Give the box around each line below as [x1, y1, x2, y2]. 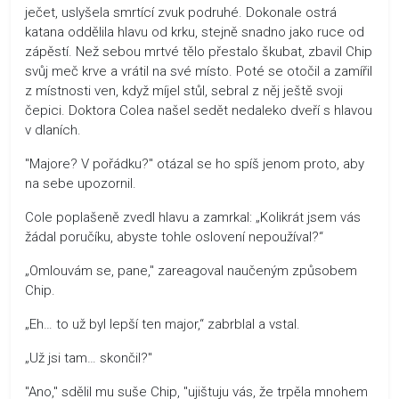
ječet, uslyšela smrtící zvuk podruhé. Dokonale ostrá [25, 4, 337, 20]
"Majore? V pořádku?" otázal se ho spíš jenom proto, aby [25, 155, 364, 172]
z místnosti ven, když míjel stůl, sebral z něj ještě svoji [25, 82, 343, 99]
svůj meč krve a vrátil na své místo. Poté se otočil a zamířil [25, 62, 372, 79]
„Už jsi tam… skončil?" [25, 349, 152, 366]
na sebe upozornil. [25, 175, 136, 191]
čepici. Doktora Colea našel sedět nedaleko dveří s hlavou [25, 102, 372, 118]
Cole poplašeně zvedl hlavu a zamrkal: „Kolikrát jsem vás [25, 208, 361, 225]
